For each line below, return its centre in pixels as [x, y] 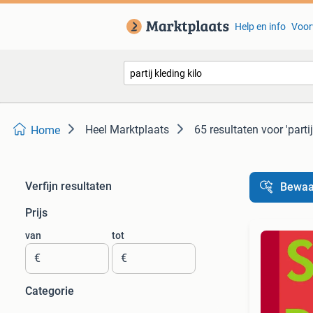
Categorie [50, 291]
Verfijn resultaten [68, 186]
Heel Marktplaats [127, 130]
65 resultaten [226, 130]
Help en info [260, 27]
